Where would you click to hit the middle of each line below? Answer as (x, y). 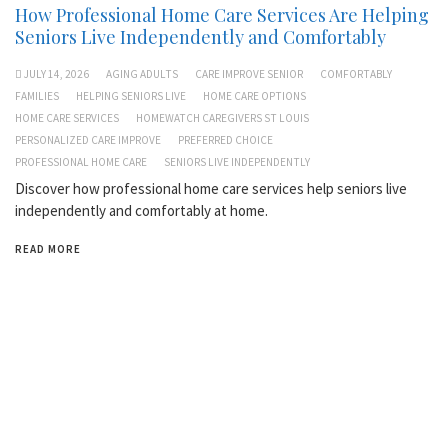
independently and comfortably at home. (141, 210)
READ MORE (48, 248)
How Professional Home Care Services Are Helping (222, 14)
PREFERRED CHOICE (225, 139)
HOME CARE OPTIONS (254, 95)
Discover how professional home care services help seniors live (211, 188)
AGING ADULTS (142, 73)
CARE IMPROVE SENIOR (249, 73)
